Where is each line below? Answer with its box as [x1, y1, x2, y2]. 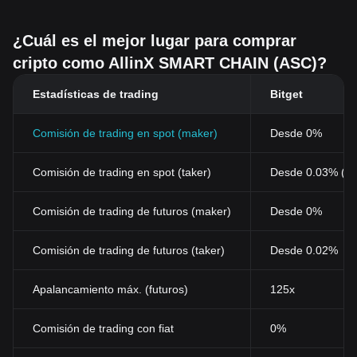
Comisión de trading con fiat [33, 322, 174, 335]
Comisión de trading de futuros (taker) [33, 244, 225, 257]
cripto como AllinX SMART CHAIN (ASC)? [13, 54, 327, 72]
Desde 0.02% [270, 244, 338, 257]
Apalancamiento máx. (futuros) [33, 283, 188, 296]
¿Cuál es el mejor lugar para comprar [13, 32, 296, 49]
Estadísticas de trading [33, 88, 159, 100]
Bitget [270, 88, 303, 100]
